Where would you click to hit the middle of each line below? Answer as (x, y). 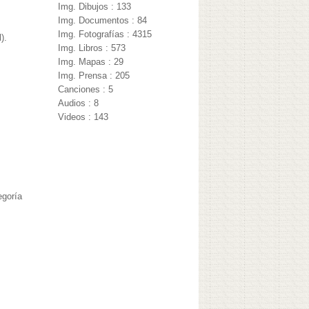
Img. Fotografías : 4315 (105, 34)
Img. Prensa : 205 (94, 76)
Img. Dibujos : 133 (95, 7)
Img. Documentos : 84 (103, 21)
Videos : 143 (83, 117)
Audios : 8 (79, 103)
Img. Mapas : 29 (91, 62)
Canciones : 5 (86, 90)
